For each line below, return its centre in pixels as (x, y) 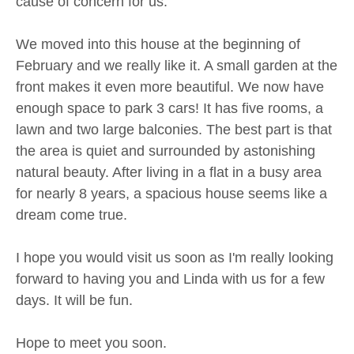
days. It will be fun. (74, 300)
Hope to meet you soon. (91, 343)
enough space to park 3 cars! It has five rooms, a (169, 108)
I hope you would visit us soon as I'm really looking (175, 257)
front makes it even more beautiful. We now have (170, 87)
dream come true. (72, 215)
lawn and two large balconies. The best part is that (174, 129)
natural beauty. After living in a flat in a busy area (169, 172)
